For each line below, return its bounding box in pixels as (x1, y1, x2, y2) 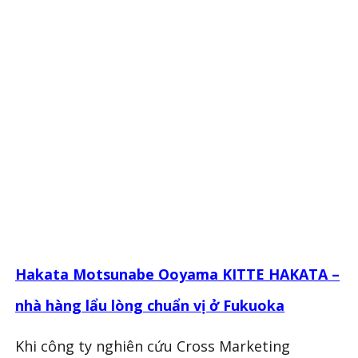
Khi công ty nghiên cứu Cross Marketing (15, 336, 291, 356)
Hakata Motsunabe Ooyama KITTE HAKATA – (15, 264, 340, 284)
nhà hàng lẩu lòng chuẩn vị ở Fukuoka (15, 295, 285, 315)
